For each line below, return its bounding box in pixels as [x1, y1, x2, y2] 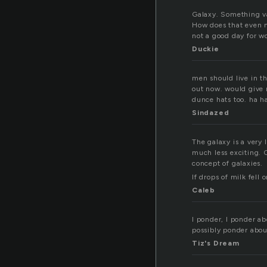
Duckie [192, 45, 219, 54]
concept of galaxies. [192, 159, 263, 168]
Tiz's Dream [192, 239, 240, 248]
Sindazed [192, 108, 229, 117]
